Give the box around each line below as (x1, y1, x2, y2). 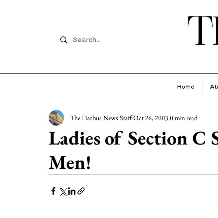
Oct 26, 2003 (133, 113, 168, 122)
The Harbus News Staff (70, 113, 132, 122)
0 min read (170, 113, 198, 122)
